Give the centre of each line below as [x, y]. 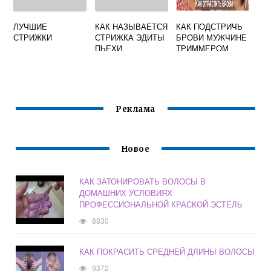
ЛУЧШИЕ [31, 27]
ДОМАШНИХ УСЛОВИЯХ [126, 193]
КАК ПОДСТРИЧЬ [210, 27]
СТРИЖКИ [33, 38]
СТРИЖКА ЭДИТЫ [129, 38]
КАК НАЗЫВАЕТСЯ [131, 27]
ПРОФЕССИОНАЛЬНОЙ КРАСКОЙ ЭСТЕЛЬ [161, 204]
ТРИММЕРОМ [203, 48]
